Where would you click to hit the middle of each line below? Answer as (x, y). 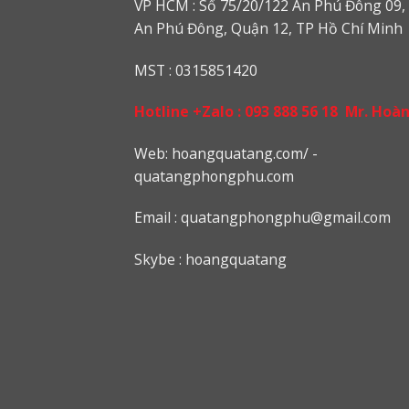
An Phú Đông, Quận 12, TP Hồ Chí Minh (268, 29)
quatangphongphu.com (214, 176)
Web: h (157, 153)
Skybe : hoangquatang (210, 259)
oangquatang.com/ (245, 153)
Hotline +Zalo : (189, 112)
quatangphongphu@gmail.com (286, 218)
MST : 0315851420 (196, 70)
